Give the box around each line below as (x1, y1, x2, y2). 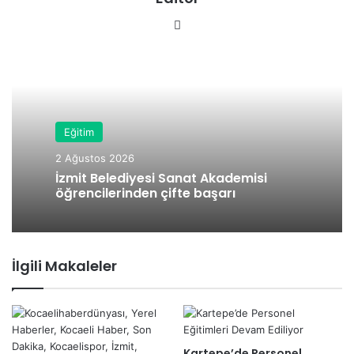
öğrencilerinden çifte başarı (55, 183, 235, 202)
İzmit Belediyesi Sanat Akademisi (55, 168, 267, 187)
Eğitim (64, 125, 94, 138)
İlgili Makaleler (12, 255, 117, 276)
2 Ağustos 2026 (55, 151, 134, 164)
